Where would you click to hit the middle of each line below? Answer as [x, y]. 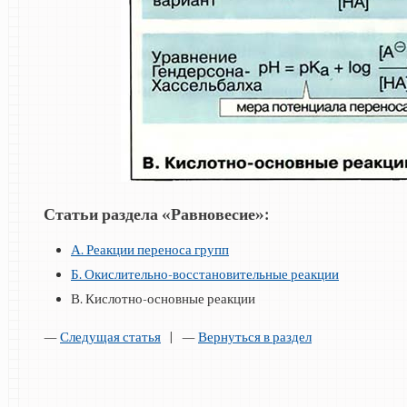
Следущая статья [110, 338]
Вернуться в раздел [255, 338]
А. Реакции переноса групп [150, 250]
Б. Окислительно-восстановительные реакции [205, 275]
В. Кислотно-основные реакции [163, 299]
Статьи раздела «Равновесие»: [156, 214]
